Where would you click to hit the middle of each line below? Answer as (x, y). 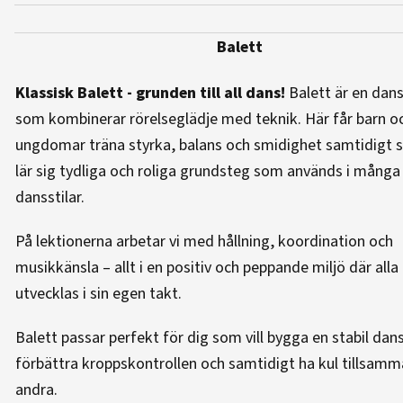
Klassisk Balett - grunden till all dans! (150, 93)
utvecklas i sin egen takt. (99, 294)
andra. (36, 390)
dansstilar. (50, 197)
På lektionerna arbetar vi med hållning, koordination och (204, 242)
